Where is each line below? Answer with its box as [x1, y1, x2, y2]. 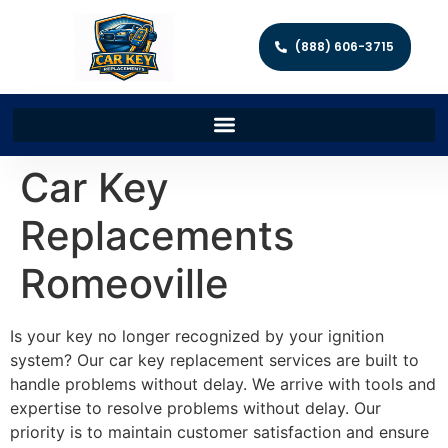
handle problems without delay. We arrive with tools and [10, 373, 436, 394]
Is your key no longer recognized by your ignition [10, 325, 384, 346]
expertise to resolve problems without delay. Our [10, 397, 381, 418]
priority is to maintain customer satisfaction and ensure [10, 421, 429, 442]
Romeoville [20, 258, 229, 308]
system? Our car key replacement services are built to [10, 349, 419, 370]
